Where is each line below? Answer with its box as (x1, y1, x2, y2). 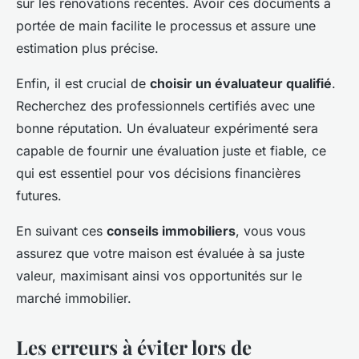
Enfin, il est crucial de (16, 75, 150, 92)
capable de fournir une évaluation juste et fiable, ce (16, 143, 326, 159)
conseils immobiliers (107, 223, 236, 240)
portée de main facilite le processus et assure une (16, 18, 316, 34)
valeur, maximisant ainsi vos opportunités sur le (16, 268, 302, 284)
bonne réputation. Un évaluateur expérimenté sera (16, 120, 318, 137)
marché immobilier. (16, 290, 131, 307)
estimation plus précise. (16, 40, 159, 57)
